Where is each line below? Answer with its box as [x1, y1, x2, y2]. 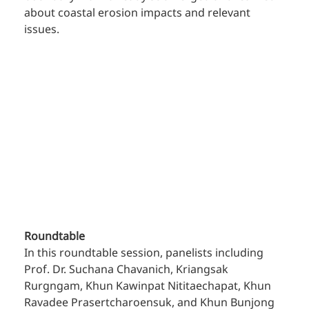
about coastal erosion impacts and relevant [24, 5, 254, 22]
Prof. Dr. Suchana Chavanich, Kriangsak [24, 261, 232, 278]
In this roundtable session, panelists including [24, 244, 267, 261]
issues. [24, 21, 60, 39]
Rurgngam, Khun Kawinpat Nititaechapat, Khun [24, 277, 275, 295]
